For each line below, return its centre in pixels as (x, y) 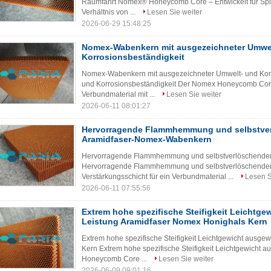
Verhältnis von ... (109, 12)
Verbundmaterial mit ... (119, 94)
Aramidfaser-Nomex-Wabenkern (147, 139)
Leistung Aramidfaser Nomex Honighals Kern (175, 221)
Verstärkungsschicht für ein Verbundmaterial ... (158, 177)
